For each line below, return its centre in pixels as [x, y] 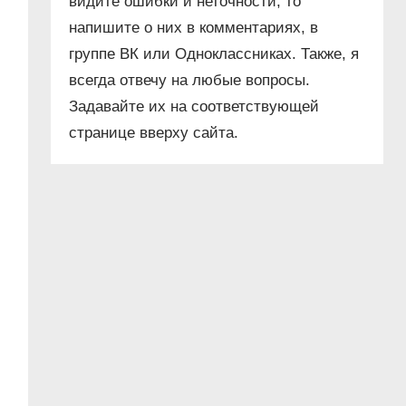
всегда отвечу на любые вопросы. [190, 81]
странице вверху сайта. [154, 133]
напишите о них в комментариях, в [194, 28]
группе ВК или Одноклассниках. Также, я [214, 54]
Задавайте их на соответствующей [194, 107]
